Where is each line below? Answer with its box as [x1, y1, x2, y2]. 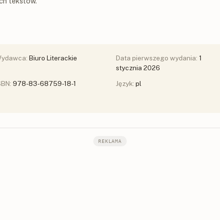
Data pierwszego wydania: [116, 54, 199, 62]
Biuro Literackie [29, 54, 77, 62]
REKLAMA [98, 138, 122, 144]
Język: [116, 80, 136, 88]
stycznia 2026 [116, 64, 160, 72]
